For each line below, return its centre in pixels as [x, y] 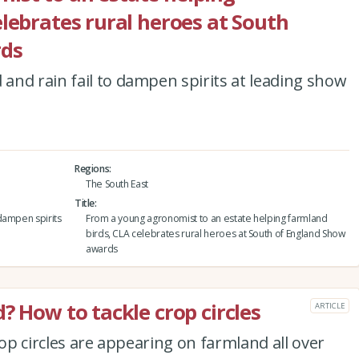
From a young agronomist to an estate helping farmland [206, 218]
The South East [117, 184]
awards [101, 248]
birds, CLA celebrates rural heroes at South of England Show [215, 233]
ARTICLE [330, 305]
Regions [92, 168]
